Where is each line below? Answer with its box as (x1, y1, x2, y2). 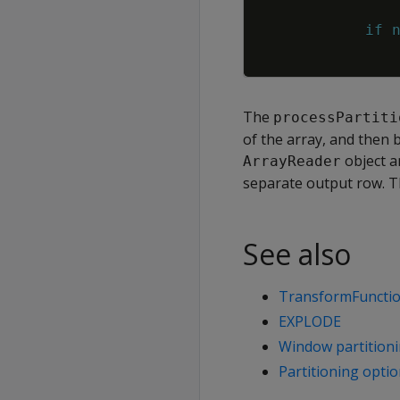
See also (243, 235, 351, 273)
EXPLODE (279, 312, 341, 331)
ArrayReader (243, 153, 341, 170)
